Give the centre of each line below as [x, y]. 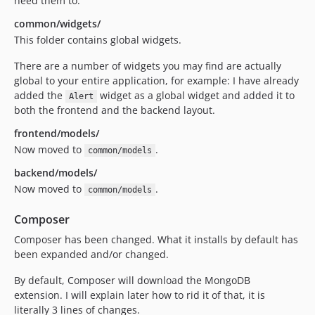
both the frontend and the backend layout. [115, 110]
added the [40, 95]
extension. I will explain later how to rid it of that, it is [140, 295]
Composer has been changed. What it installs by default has [156, 239]
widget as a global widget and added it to [195, 95]
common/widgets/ [57, 24]
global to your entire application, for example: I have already [156, 81]
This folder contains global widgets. [98, 40]
